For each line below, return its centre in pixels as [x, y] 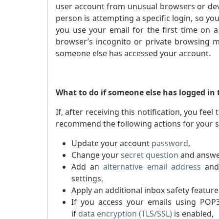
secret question [150, 155]
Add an [88, 167]
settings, [87, 178]
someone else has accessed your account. [134, 53]
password [170, 143]
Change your [96, 155]
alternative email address [152, 167]
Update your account [111, 143]
